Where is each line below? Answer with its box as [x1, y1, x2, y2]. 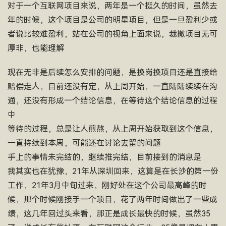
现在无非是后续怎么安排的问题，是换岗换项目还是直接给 [8, 68, 217, 77]
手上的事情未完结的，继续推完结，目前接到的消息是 [8, 153, 201, 161]
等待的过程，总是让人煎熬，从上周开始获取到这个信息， [8, 125, 217, 133]
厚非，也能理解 [8, 44, 64, 52]
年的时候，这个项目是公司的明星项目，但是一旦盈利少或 [8, 16, 217, 24]
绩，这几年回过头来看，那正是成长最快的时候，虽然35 [8, 209, 210, 218]
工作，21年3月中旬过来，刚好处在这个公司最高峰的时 [8, 181, 207, 190]
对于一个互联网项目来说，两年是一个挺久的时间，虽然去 [8, 2, 217, 10]
